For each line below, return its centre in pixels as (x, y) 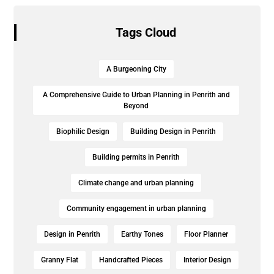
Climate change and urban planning (136, 183)
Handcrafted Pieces (131, 260)
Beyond (136, 106)
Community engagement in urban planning (136, 209)
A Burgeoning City (136, 69)
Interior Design (207, 260)
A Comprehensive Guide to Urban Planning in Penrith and (136, 95)
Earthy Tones (142, 235)
